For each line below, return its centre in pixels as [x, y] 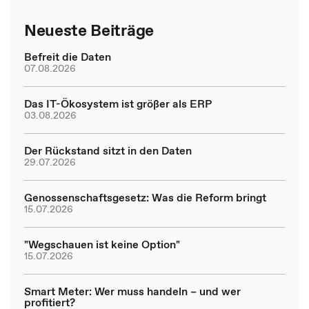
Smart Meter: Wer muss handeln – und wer [132, 291]
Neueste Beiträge [89, 30]
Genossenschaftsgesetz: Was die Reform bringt [145, 197]
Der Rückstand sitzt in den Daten [108, 150]
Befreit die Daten [68, 56]
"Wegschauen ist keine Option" [102, 244]
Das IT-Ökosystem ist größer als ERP [118, 103]
